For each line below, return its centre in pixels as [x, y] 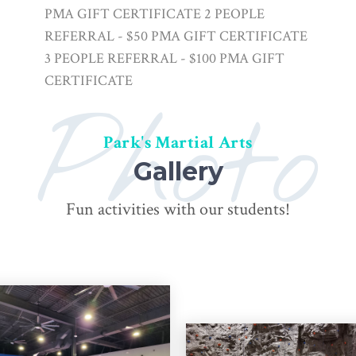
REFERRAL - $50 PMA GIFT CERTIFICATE [176, 36]
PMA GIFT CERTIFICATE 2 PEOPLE [154, 14]
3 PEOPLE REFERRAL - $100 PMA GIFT [164, 58]
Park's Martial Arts [178, 143]
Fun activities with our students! [178, 209]
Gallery [178, 171]
